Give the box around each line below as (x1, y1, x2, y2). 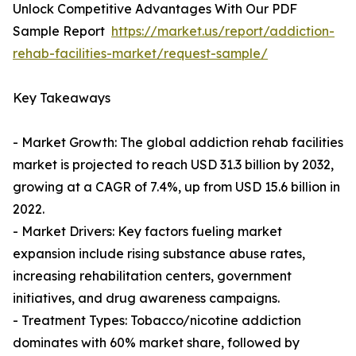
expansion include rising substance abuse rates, (13, 246, 305, 262)
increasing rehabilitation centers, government (13, 268, 292, 284)
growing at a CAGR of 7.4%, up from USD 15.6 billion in (13, 179, 340, 195)
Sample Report (13, 23, 111, 40)
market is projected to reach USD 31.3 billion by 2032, (13, 157, 334, 173)
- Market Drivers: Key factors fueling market (13, 223, 282, 240)
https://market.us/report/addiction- (111, 23, 335, 40)
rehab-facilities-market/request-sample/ (13, 45, 268, 62)
